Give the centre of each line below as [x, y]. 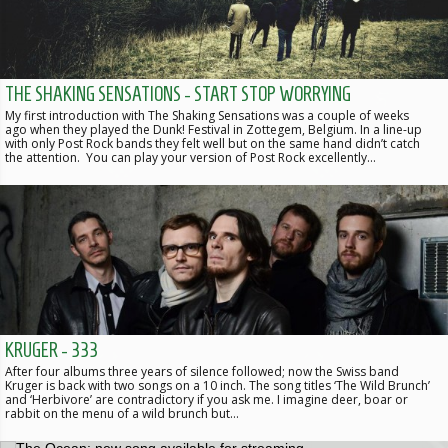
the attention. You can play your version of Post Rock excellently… [190, 158]
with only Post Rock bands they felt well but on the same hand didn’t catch [212, 144]
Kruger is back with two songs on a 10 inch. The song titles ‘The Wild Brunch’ [217, 386]
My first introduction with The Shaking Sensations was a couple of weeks [207, 116]
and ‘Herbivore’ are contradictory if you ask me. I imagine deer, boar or [206, 400]
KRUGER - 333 [51, 350]
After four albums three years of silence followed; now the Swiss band [202, 372]
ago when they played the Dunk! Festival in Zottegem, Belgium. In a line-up [213, 130]
